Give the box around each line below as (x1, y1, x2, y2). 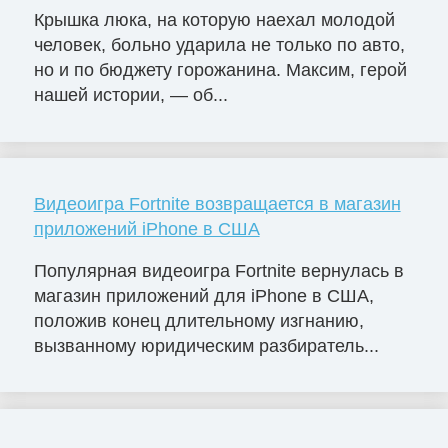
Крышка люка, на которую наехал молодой (33, 9, 395, 30)
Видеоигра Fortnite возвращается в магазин (33, 193, 401, 214)
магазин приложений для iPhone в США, (33, 285, 374, 306)
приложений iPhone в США (33, 218, 260, 239)
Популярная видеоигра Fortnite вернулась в (33, 260, 404, 281)
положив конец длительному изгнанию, (33, 310, 364, 331)
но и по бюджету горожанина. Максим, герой (33, 59, 407, 80)
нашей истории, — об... (33, 84, 228, 105)
